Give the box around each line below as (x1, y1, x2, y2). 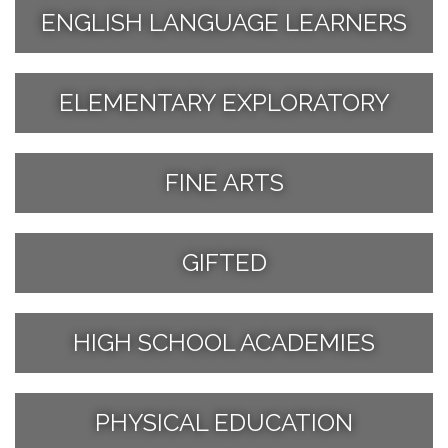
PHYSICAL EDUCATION (95, 407, 353, 437)
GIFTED (181, 247, 267, 277)
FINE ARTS (164, 167, 284, 197)
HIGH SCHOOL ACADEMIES (73, 327, 375, 357)
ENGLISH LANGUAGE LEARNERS (41, 7, 407, 37)
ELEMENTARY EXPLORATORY (58, 87, 390, 117)
